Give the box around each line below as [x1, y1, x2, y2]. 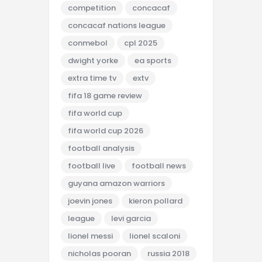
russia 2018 [147, 248, 189, 260]
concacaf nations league [68, 20, 166, 32]
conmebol [68, 37, 108, 49]
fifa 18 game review [68, 90, 142, 102]
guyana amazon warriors [68, 178, 165, 189]
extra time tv [68, 73, 116, 84]
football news [132, 160, 186, 172]
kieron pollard [129, 195, 182, 207]
